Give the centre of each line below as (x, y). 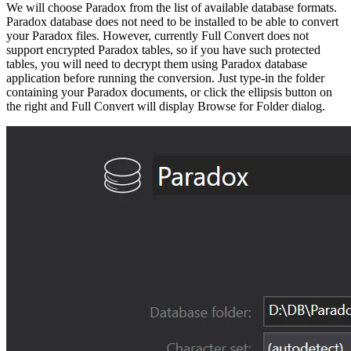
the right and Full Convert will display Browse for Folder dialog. (166, 106)
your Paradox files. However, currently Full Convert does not (157, 35)
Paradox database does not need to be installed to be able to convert (172, 21)
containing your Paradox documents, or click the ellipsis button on (169, 92)
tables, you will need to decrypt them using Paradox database (157, 63)
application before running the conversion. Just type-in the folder (165, 78)
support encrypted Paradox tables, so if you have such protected (163, 49)
